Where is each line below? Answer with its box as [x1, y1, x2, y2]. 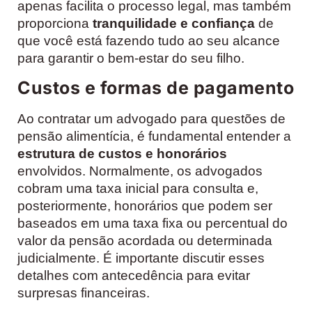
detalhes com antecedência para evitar [17, 267, 250, 283]
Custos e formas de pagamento [17, 77, 294, 98]
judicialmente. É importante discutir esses [17, 250, 265, 265]
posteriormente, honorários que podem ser [17, 198, 272, 213]
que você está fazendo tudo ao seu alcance [17, 33, 280, 48]
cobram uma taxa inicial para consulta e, [17, 180, 258, 196]
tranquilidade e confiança [93, 15, 255, 31]
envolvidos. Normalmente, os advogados [17, 163, 263, 178]
